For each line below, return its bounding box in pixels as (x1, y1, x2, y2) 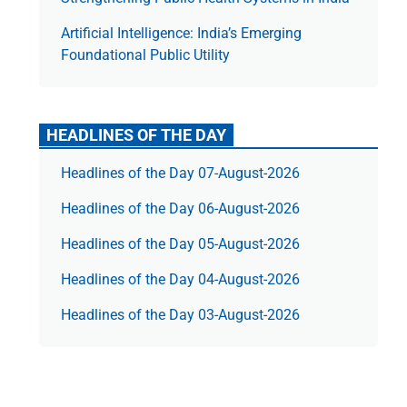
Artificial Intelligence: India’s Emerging (60, 25, 302, 43)
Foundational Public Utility (60, 46, 230, 65)
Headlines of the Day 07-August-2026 (60, 164, 300, 183)
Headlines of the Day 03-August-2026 (60, 306, 300, 324)
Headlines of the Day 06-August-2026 (60, 200, 300, 218)
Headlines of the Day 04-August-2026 (60, 271, 300, 289)
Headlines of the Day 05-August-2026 (60, 235, 300, 253)
